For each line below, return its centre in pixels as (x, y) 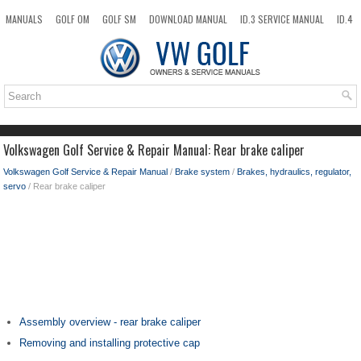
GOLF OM (73, 19)
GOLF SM (119, 19)
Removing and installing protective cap (110, 343)
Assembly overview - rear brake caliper (110, 322)
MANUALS (24, 19)
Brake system (202, 172)
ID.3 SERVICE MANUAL (282, 19)
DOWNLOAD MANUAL (188, 19)
